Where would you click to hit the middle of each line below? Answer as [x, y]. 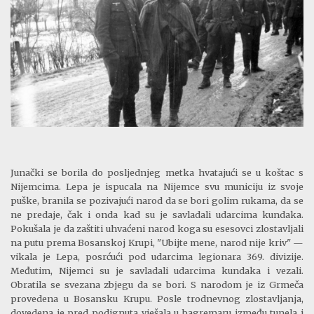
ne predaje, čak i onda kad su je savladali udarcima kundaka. [157, 215]
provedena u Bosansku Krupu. [84, 299]
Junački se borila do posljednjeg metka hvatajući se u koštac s [157, 173]
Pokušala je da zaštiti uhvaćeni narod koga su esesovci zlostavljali [157, 229]
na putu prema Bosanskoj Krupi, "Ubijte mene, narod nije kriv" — [157, 243]
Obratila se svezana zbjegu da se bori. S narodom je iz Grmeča [157, 285]
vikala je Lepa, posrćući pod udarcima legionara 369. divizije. [157, 257]
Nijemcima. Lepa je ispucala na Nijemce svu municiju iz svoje [157, 187]
